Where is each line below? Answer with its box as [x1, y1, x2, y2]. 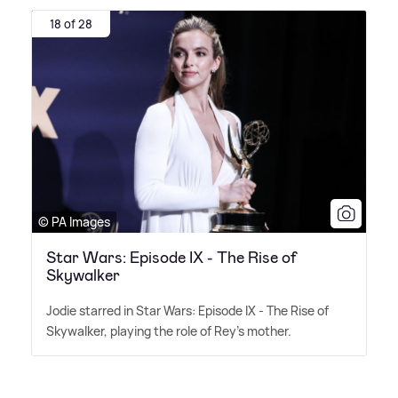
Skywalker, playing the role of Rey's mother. [46, 322, 291, 340]
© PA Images [38, 213, 110, 231]
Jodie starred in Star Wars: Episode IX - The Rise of [46, 302, 329, 320]
